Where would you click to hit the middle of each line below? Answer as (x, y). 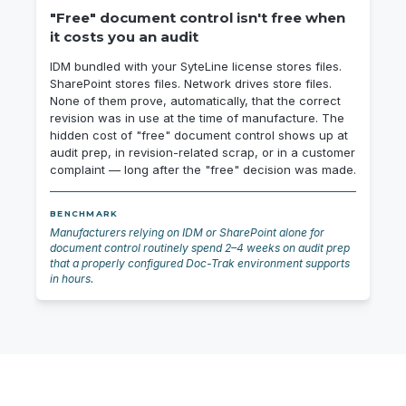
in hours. (72, 279)
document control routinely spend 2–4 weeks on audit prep (200, 248)
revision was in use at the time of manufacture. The (197, 118)
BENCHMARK (84, 214)
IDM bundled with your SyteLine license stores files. (196, 67)
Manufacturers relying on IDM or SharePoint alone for (187, 233)
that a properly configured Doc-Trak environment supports (200, 264)
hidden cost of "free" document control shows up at (199, 135)
